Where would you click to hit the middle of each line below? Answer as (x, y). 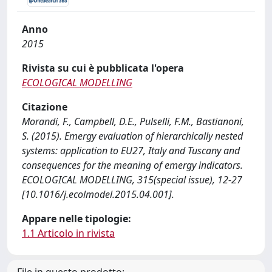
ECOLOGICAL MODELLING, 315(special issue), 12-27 (132, 180)
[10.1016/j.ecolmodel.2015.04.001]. (98, 194)
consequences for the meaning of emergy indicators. (132, 165)
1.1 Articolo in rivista (68, 233)
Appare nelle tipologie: (76, 219)
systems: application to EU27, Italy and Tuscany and (131, 151)
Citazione (45, 107)
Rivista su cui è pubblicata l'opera (103, 68)
